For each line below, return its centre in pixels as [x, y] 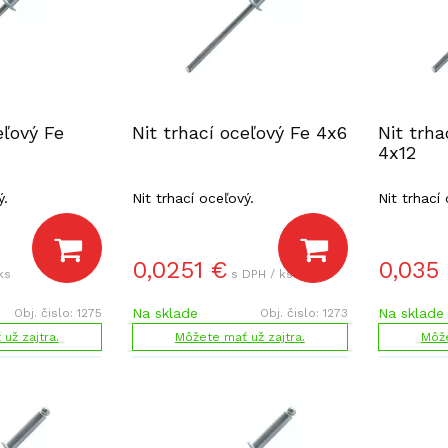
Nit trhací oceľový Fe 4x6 [239, 132]
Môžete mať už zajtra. [239, 337]
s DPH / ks [261, 274]
